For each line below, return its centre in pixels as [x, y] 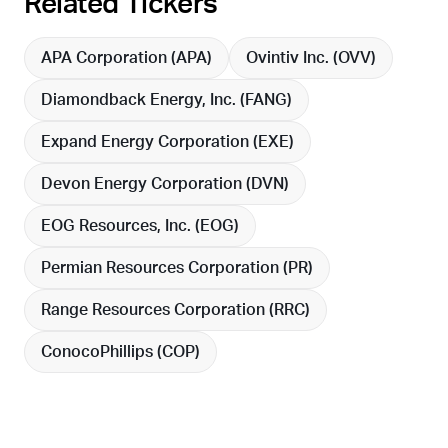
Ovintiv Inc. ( [292, 58]
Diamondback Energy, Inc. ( [143, 100]
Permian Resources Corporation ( [164, 268]
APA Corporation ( [108, 58]
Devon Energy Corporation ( [146, 184]
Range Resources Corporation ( [157, 310]
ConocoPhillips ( [101, 352]
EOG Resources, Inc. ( [120, 226]
